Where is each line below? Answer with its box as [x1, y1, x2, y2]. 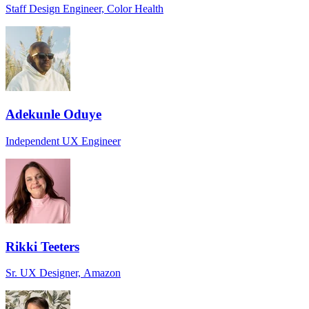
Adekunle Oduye [6, 107, 101, 122]
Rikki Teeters [6, 239, 79, 254]
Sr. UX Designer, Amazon [6, 267, 121, 279]
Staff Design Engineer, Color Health [6, 3, 163, 15]
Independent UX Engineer [6, 134, 121, 147]
